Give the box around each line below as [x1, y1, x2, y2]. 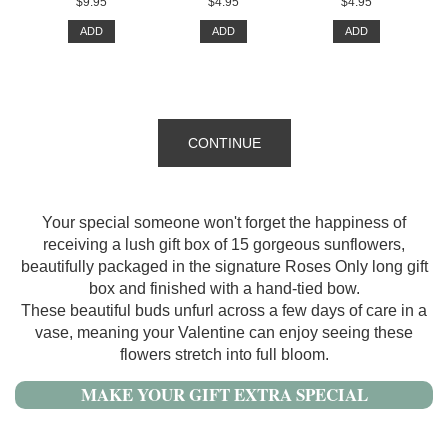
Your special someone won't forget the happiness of [42, 214, 406, 232]
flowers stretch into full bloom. [119, 346, 329, 364]
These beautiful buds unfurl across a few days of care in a [21, 302, 427, 320]
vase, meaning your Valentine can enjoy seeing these [35, 324, 413, 342]
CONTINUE [187, 135, 261, 152]
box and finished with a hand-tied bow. [88, 280, 360, 298]
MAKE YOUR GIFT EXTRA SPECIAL [80, 382, 368, 408]
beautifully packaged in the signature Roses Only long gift [20, 258, 428, 276]
